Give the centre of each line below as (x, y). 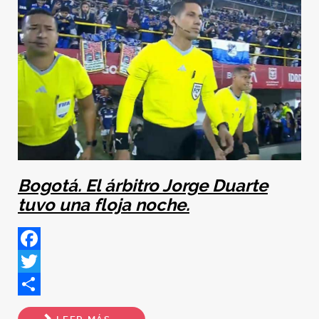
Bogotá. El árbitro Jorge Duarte (143, 185)
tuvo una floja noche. (104, 205)
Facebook (44, 261)
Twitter (36, 283)
